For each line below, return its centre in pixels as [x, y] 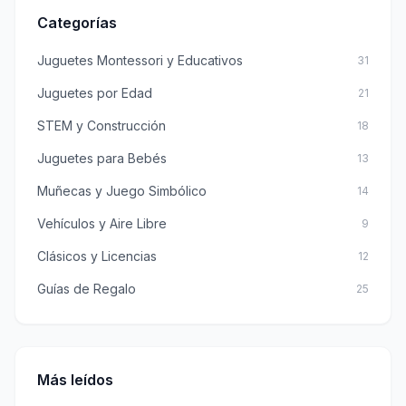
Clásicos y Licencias [97, 256]
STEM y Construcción [101, 125]
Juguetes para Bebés [102, 158]
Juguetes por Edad [95, 92]
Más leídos [75, 379]
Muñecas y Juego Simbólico [122, 190]
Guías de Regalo [87, 288]
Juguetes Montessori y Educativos [140, 60]
